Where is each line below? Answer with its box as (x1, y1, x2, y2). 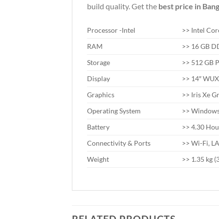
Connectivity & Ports (87, 138, 151, 147)
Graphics (87, 90, 114, 99)
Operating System (87, 106, 141, 115)
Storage (87, 58, 110, 66)
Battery (87, 122, 109, 131)
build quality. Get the (87, 1, 158, 11)
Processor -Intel (87, 25, 135, 34)
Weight (87, 154, 109, 163)
